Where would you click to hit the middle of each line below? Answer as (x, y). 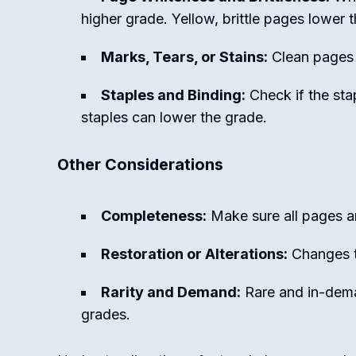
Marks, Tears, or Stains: (184, 57)
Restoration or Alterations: (194, 254)
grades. (106, 314)
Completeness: (154, 216)
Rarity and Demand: (171, 292)
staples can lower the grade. (174, 117)
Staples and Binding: (173, 95)
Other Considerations (140, 164)
